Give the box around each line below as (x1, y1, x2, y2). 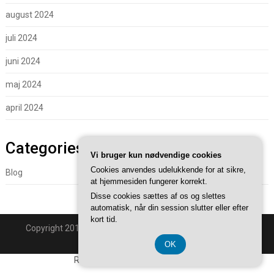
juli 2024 (5, 33, 37, 43)
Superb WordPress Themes (139, 223, 246, 234)
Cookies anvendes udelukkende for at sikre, (91, 165, 246, 174)
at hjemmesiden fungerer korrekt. (91, 177, 207, 186)
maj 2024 (5, 80, 42, 90)
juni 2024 (5, 56, 40, 67)
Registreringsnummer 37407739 (74, 255, 200, 265)
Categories (5, 139, 84, 158)
